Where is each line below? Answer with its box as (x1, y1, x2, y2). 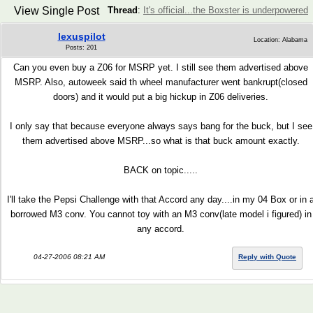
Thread (108, 5, 138, 15)
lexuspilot (57, 31, 105, 42)
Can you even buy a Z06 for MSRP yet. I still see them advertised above (13, 62, 308, 73)
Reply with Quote (238, 253, 296, 261)
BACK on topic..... (124, 165, 198, 175)
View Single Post (13, 5, 99, 17)
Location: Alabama (254, 36, 307, 43)
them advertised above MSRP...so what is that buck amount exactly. (22, 136, 300, 146)
